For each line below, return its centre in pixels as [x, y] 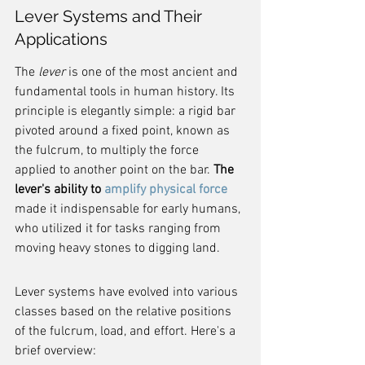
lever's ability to [59, 190]
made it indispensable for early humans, [129, 209]
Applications [61, 39]
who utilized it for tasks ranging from [119, 229]
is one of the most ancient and [153, 73]
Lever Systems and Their [110, 16]
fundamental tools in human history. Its [126, 92]
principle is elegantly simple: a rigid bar [127, 112]
